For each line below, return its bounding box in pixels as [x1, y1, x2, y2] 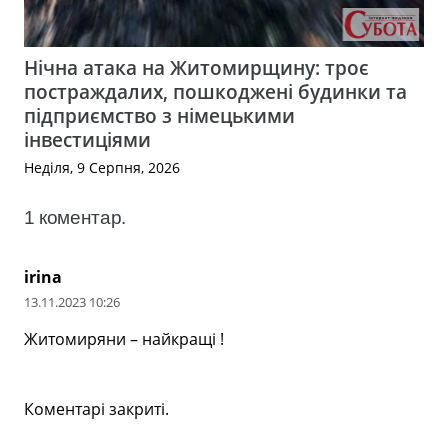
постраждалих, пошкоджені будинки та [24, 78, 407, 106]
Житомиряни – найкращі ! [24, 328, 224, 350]
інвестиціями [24, 126, 151, 154]
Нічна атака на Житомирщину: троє [24, 54, 369, 82]
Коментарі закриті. [24, 397, 169, 420]
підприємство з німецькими [24, 102, 295, 130]
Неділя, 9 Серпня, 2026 [24, 158, 180, 178]
